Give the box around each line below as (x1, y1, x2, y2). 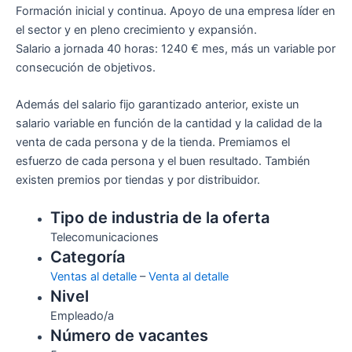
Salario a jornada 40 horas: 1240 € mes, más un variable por (16, 41, 335, 56)
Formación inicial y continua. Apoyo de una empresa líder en (16, 3, 335, 18)
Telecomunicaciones (49, 230, 159, 245)
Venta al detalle (148, 269, 229, 284)
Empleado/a (49, 309, 114, 324)
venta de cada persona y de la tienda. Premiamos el (16, 134, 290, 149)
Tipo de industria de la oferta (49, 208, 269, 228)
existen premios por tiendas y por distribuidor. (16, 172, 260, 187)
